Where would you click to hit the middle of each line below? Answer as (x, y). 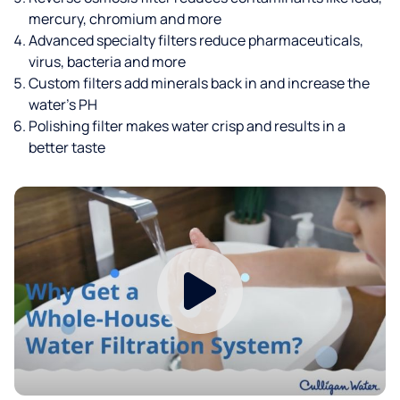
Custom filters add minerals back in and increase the (199, 83)
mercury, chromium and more (125, 19)
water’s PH (63, 105)
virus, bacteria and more (107, 62)
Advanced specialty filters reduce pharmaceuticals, (196, 41)
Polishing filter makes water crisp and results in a (187, 126)
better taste (67, 148)
